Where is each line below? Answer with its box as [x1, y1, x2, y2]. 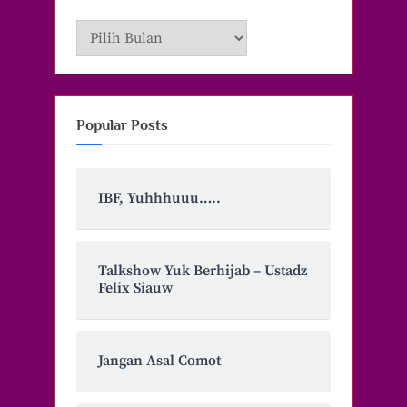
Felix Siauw [98, 279, 173, 298]
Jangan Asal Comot [98, 352, 221, 371]
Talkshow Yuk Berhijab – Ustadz [98, 262, 307, 281]
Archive [75, 22, 124, 40]
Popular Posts [76, 116, 168, 134]
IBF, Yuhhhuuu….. [98, 189, 221, 208]
